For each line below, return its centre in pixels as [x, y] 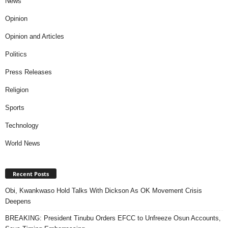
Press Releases [28, 72]
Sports [15, 107]
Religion [17, 90]
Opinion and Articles [35, 36]
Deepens [18, 201]
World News [23, 143]
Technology [22, 125]
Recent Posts [31, 174]
